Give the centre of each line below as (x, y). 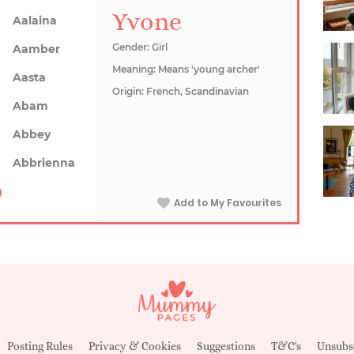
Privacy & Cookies (135, 346)
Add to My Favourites (227, 203)
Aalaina (35, 21)
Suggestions (226, 346)
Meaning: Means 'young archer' (186, 69)
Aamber (37, 49)
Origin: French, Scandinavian (181, 91)
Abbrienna (44, 163)
